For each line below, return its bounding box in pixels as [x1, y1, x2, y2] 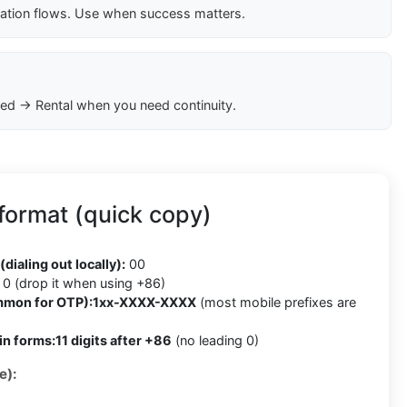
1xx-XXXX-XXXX [93, 294, 196, 311]
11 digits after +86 [55, 333, 172, 349]
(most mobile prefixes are [196, 294, 356, 311]
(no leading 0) [172, 333, 259, 349]
